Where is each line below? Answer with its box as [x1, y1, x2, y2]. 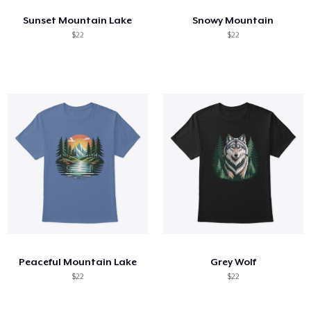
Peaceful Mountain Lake [18, 256, 137, 268]
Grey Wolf [210, 256, 256, 268]
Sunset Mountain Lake [23, 14, 133, 26]
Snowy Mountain [192, 14, 274, 26]
